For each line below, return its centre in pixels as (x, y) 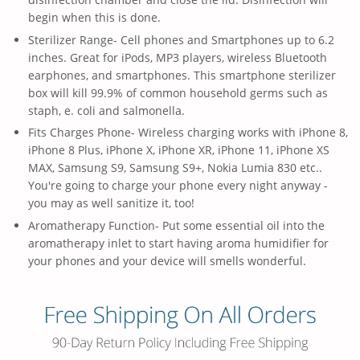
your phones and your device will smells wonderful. (167, 260)
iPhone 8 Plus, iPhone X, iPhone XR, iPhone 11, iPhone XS (179, 150)
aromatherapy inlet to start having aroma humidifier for (178, 243)
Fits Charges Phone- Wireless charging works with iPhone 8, (188, 133)
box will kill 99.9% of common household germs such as (178, 92)
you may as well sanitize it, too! (111, 203)
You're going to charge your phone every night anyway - (178, 186)
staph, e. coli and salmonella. (106, 110)
